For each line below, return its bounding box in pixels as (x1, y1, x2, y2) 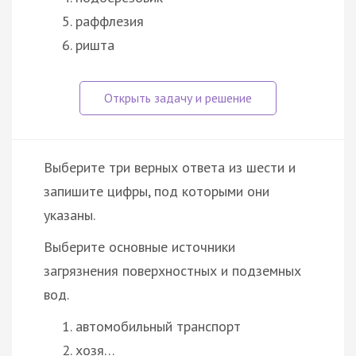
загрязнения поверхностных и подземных (44, 261, 301, 280)
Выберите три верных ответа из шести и (44, 157, 296, 176)
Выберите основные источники (44, 237, 235, 256)
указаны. (44, 205, 95, 224)
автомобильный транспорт (75, 316, 241, 335)
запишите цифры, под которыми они (44, 181, 269, 200)
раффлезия (75, 11, 144, 30)
